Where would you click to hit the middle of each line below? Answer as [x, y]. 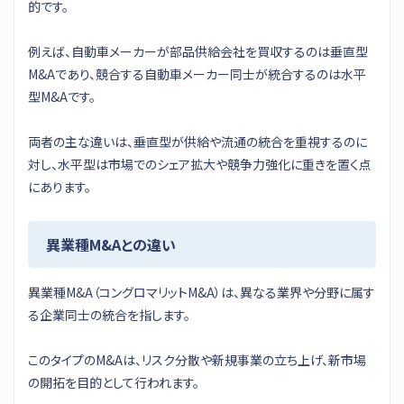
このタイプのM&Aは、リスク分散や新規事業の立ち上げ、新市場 [197, 359]
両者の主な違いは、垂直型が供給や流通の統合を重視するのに [197, 141]
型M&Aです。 [62, 96]
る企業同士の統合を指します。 [109, 314]
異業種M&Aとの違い [111, 244]
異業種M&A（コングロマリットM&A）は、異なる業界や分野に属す [202, 292]
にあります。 [60, 186]
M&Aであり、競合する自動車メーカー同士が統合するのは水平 [197, 73]
